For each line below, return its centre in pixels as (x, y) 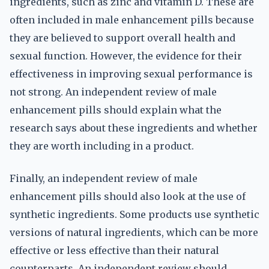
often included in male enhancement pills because (132, 20)
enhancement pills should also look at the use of (128, 196)
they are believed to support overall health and (122, 38)
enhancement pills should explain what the (116, 110)
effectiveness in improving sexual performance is (131, 74)
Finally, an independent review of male (104, 178)
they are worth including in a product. (102, 146)
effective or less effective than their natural (114, 250)
